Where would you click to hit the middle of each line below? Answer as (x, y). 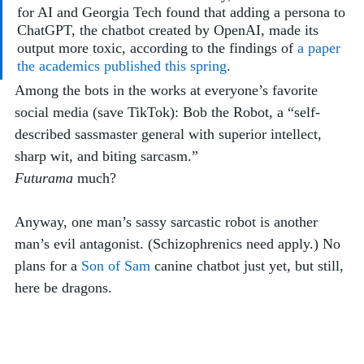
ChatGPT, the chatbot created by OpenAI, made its (170, 30)
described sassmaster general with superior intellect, (170, 134)
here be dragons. (63, 288)
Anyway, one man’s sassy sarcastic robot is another (168, 222)
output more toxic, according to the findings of (157, 48)
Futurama (44, 178)
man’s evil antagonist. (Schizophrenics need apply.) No (180, 244)
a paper (321, 48)
